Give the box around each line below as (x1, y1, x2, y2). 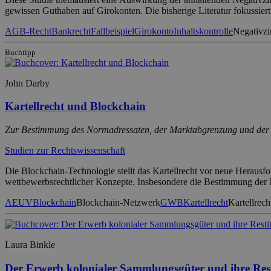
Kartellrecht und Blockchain (5, 100, 146, 113)
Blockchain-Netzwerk (76, 197, 160, 207)
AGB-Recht (5, 25, 51, 36)
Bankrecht (51, 25, 91, 36)
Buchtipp (5, 47, 36, 57)
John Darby (5, 77, 50, 88)
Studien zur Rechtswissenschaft (5, 145, 125, 155)
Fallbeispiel (91, 25, 134, 36)
